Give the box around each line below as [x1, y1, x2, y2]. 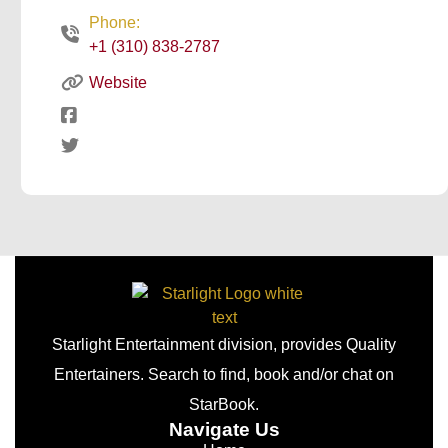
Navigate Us [168, 419, 280, 440]
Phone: [88, 14, 140, 31]
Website [88, 74, 147, 91]
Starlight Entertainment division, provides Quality [52, 336, 396, 353]
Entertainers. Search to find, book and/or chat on [54, 366, 394, 383]
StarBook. [189, 396, 259, 413]
